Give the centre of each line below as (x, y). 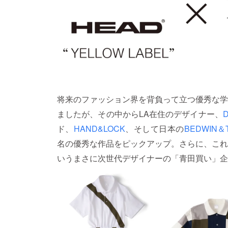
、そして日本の (154, 129)
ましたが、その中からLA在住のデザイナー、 (140, 114)
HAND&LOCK (99, 129)
